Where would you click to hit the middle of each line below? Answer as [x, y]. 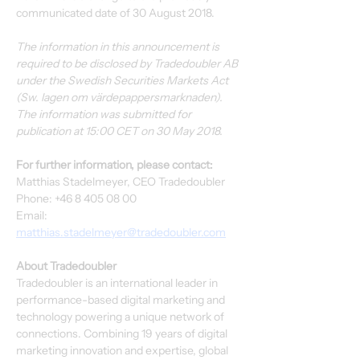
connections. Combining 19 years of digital [123, 333]
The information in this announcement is [119, 47]
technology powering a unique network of [121, 317]
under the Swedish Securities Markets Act [123, 80]
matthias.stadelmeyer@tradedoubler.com [121, 232]
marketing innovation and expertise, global [123, 350]
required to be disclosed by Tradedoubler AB [128, 63]
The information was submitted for [105, 114]
